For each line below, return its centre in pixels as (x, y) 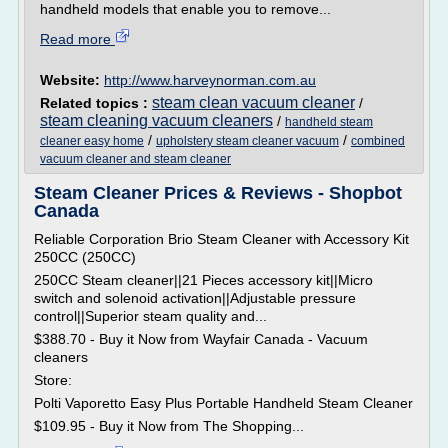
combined (378, 141)
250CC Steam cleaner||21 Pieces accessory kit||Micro (203, 280)
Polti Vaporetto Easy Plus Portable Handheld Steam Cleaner (223, 403)
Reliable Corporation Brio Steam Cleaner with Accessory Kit (221, 239)
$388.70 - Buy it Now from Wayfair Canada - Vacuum (201, 339)
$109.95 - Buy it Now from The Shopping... (169, 426)
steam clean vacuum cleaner (253, 102)
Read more (77, 39)
